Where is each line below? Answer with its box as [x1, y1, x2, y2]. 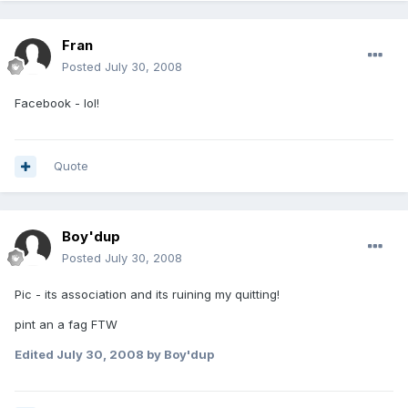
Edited [15, 347, 56, 362]
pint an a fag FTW [15, 317, 117, 332]
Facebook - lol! [15, 96, 99, 111]
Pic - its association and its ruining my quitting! [15, 287, 280, 302]
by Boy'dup [144, 347, 214, 362]
